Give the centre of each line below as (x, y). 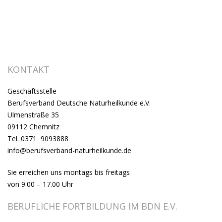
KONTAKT (28, 70)
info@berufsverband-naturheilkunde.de (69, 151)
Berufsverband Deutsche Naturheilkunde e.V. (79, 103)
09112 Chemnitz (33, 127)
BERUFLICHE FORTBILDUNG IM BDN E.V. (92, 206)
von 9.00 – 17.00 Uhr (40, 184)
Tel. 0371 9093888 (38, 139)
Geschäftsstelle (32, 91)
